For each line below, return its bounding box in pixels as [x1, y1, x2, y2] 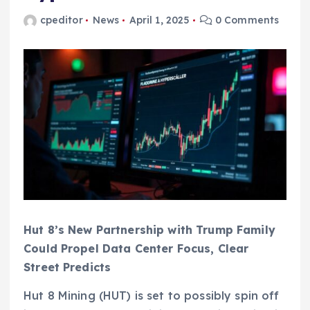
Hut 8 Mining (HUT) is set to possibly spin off [24, 288, 280, 302]
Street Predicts [24, 259, 111, 274]
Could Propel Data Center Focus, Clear [24, 241, 249, 255]
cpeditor [39, 14, 83, 27]
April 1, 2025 [129, 14, 190, 27]
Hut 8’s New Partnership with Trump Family [24, 222, 275, 237]
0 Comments [212, 14, 280, 27]
